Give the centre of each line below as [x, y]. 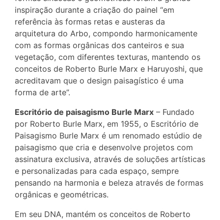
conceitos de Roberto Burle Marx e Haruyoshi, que [109, 69]
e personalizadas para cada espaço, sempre [97, 171]
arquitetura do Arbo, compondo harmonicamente [106, 34]
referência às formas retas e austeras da [90, 22]
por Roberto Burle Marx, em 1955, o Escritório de [107, 124]
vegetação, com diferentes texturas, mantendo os [108, 57]
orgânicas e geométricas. [62, 195]
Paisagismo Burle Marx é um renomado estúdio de [108, 136]
